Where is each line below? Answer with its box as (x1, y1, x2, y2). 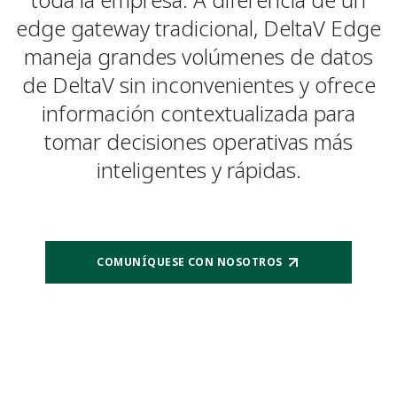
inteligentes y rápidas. (96, 155, 301, 184)
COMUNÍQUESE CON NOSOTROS (97, 254, 283, 269)
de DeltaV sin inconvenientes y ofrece (21, 70, 376, 99)
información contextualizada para (42, 98, 355, 128)
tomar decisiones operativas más (44, 127, 353, 156)
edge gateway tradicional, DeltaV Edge (16, 13, 381, 43)
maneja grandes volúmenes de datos (24, 42, 373, 71)
